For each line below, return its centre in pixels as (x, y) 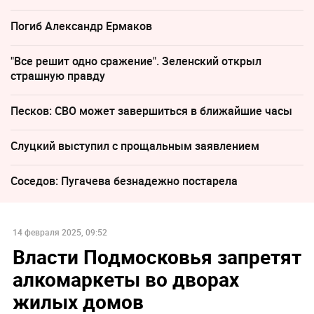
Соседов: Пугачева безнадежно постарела (124, 180)
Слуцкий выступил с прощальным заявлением (135, 145)
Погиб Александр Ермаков (81, 26)
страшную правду (58, 75)
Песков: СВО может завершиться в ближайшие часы (151, 110)
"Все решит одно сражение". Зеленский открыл (136, 61)
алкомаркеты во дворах (125, 279)
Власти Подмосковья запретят (157, 257)
